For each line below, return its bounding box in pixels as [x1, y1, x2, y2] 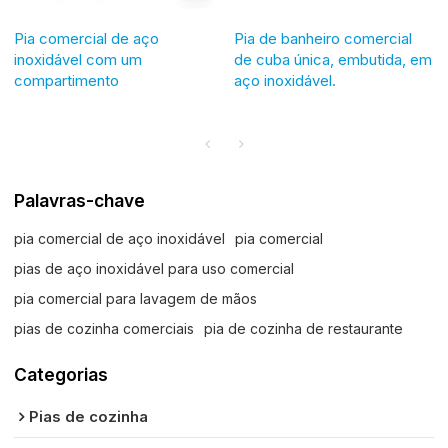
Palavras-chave [14, 190, 146, 212]
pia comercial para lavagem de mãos [14, 289, 258, 307]
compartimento [14, 71, 120, 90]
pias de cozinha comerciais [14, 319, 195, 337]
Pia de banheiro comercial [234, 29, 412, 48]
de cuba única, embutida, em [234, 50, 432, 69]
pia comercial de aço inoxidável [14, 229, 226, 247]
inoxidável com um [14, 50, 143, 69]
